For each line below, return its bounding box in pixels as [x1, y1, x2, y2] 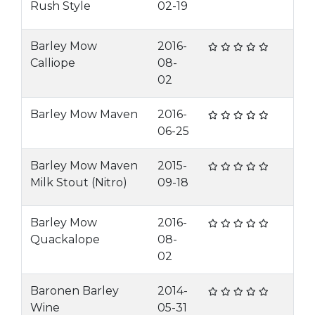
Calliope [30, 56, 75, 70]
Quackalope [30, 233, 100, 246]
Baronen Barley [30, 284, 119, 297]
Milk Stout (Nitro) [30, 176, 127, 189]
